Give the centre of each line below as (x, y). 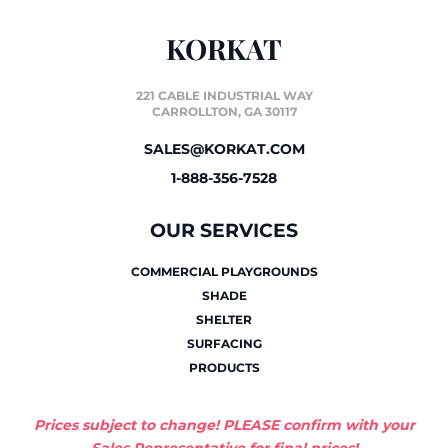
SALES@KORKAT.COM (224, 149)
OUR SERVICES (224, 231)
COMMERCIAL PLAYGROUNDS (224, 272)
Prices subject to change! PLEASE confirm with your (224, 425)
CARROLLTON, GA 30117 (224, 112)
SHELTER (224, 320)
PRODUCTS (224, 368)
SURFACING (224, 344)
